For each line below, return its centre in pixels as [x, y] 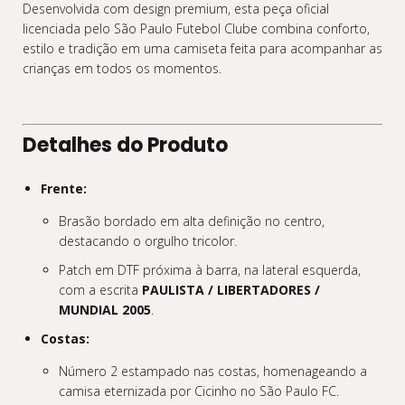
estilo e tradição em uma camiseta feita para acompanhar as [202, 48]
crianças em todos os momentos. [122, 68]
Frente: [64, 188]
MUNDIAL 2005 [105, 310]
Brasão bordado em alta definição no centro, [192, 221]
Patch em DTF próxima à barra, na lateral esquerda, [210, 270]
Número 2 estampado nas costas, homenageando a [213, 371]
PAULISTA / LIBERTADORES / [231, 290]
